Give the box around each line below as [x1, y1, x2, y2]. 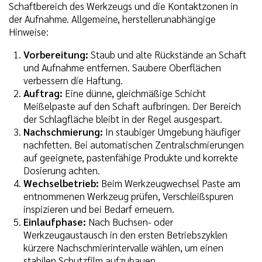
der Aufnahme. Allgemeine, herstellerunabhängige [9, 12, 216, 26]
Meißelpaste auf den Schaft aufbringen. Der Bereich [23, 99, 241, 113]
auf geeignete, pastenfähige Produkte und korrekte [23, 151, 238, 164]
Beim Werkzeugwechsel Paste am [99, 177, 240, 190]
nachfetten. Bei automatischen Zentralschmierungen [23, 138, 244, 151]
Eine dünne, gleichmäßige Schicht [63, 87, 206, 100]
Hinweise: [9, 25, 49, 39]
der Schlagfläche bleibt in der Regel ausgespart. [23, 112, 222, 126]
